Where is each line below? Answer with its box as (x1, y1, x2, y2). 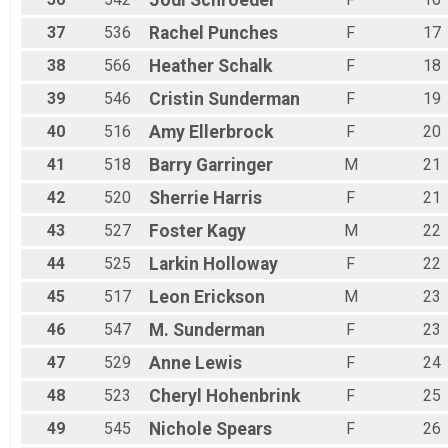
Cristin (149, 89, 204, 110)
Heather (149, 56, 214, 77)
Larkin (149, 254, 199, 275)
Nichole (149, 419, 212, 440)
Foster (149, 221, 203, 242)
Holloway (203, 254, 278, 275)
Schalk (218, 56, 272, 77)
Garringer (196, 155, 273, 176)
